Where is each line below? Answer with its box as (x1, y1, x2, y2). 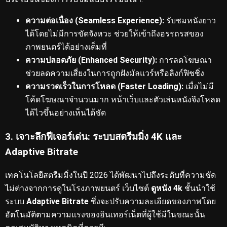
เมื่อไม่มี (183, 81, 214, 91)
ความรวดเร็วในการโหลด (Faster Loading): (25, 81, 183, 91)
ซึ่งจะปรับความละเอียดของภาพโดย (89, 197, 216, 207)
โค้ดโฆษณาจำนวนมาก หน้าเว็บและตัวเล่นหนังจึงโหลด (25, 94, 220, 104)
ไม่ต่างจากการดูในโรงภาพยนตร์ (5, 183, 120, 194)
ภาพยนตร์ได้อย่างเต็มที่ (25, 42, 107, 52)
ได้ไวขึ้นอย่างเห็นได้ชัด (25, 107, 106, 118)
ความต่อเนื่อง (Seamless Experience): (25, 15, 164, 25)
